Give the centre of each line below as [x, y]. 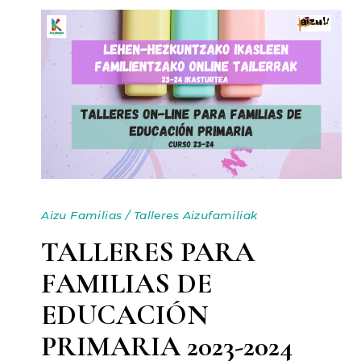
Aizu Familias [82, 216]
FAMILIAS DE [127, 283]
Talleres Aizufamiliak [195, 216]
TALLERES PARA [148, 251]
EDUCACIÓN [125, 314]
